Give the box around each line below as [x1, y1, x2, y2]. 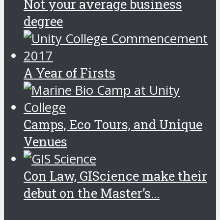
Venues [24, 133, 67, 150]
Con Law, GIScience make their [24, 167, 207, 185]
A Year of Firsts [24, 64, 115, 82]
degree [24, 13, 63, 30]
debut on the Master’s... [24, 185, 160, 202]
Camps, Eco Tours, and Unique [24, 116, 202, 133]
